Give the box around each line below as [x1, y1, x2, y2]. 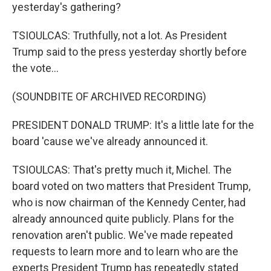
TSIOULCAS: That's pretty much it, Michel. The [12, 163, 232, 176]
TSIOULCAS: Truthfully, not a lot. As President [12, 29, 227, 42]
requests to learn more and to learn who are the [12, 245, 238, 258]
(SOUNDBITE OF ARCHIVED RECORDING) [12, 90, 206, 103]
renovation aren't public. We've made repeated [12, 229, 233, 241]
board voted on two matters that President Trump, [12, 180, 250, 192]
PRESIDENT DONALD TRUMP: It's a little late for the [12, 119, 254, 131]
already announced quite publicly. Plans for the [12, 212, 234, 225]
